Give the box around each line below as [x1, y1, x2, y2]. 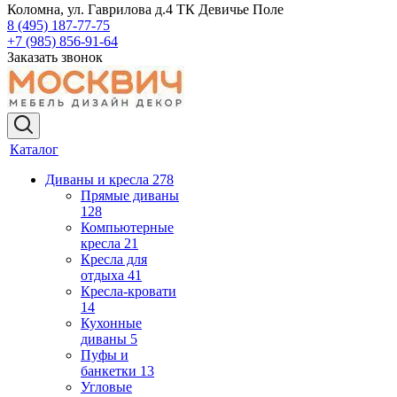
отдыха [81, 268, 124, 283]
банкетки [81, 363, 136, 378]
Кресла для [81, 252, 147, 267]
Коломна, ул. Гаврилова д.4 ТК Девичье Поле [7, 2, 284, 17]
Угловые [81, 379, 132, 394]
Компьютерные [81, 220, 174, 235]
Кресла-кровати [81, 284, 176, 299]
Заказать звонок [7, 50, 103, 65]
